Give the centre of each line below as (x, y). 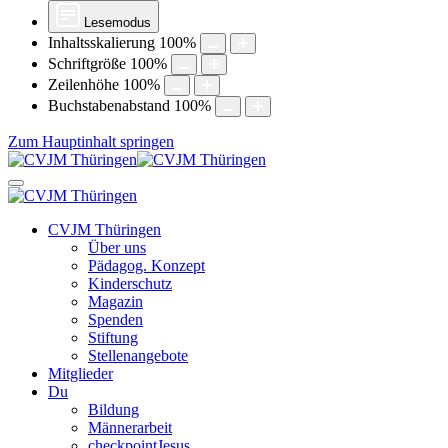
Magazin (115, 301)
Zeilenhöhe (83, 84)
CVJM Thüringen (104, 229)
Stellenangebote (138, 355)
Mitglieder (80, 373)
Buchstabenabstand (109, 105)
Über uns (117, 247)
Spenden (115, 319)
